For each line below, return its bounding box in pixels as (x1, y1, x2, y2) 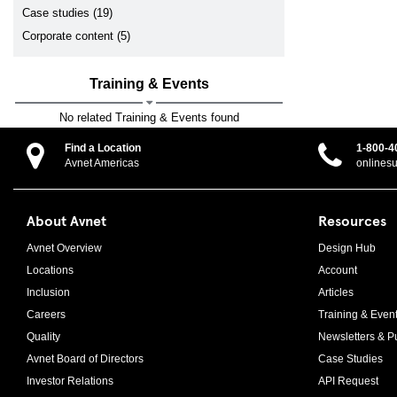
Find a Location (65, 142, 141, 154)
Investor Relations (27, 375, 113, 387)
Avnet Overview (27, 242, 102, 254)
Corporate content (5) (22, 29, 130, 43)
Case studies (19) (22, 6, 113, 19)
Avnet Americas (65, 157, 139, 169)
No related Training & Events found (58, 111, 239, 124)
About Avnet (27, 210, 106, 230)
